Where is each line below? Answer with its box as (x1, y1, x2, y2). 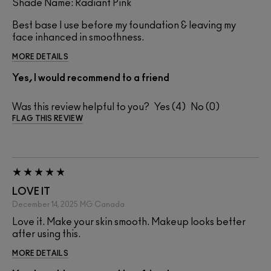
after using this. (12, 229, 80, 240)
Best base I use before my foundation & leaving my (12, 21, 236, 31)
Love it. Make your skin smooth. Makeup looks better (12, 217, 246, 227)
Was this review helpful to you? (12, 102, 149, 113)
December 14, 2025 (12, 201, 78, 209)
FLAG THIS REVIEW (12, 115, 83, 123)
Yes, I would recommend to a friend (12, 73, 169, 83)
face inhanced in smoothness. (12, 33, 144, 43)
